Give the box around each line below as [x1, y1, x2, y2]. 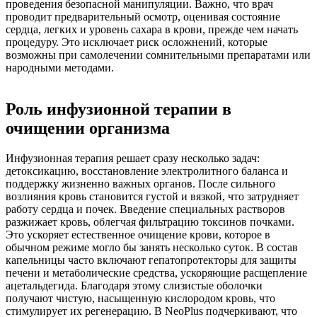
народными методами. [6, 62, 114, 74]
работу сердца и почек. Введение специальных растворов [6, 202, 285, 215]
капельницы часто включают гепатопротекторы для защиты [6, 253, 296, 266]
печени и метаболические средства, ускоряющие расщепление [6, 266, 307, 279]
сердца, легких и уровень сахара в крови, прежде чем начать [6, 23, 298, 36]
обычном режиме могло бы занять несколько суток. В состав [6, 241, 298, 253]
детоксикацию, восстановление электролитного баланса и [6, 164, 288, 177]
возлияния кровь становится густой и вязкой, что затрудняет [6, 190, 299, 202]
